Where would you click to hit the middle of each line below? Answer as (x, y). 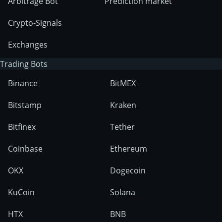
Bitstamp (25, 105)
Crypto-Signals (35, 23)
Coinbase (25, 149)
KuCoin (21, 193)
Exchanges (28, 45)
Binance (23, 83)
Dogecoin (128, 171)
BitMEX (123, 83)
